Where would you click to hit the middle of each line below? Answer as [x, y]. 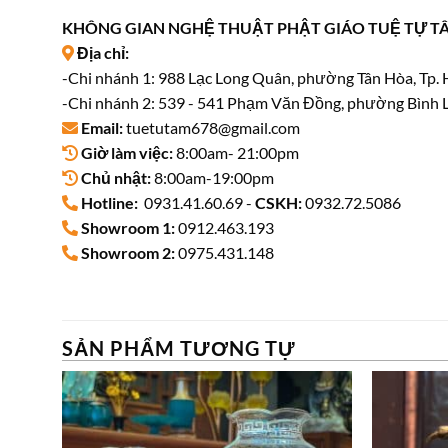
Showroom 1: [128, 227]
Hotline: [109, 202]
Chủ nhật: [116, 177]
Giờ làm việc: [127, 152]
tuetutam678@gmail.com [211, 127]
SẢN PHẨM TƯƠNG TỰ [179, 347]
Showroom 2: [128, 252]
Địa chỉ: [103, 52]
